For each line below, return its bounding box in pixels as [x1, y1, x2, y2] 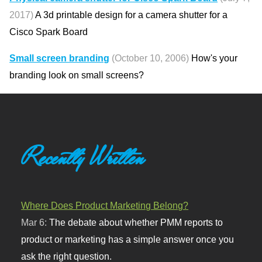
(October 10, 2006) [112, 53, 189, 64]
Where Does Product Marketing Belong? [21, 199, 189, 211]
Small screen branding [9, 53, 110, 64]
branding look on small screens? [9, 70, 144, 81]
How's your [189, 53, 238, 64]
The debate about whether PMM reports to [49, 216, 223, 227]
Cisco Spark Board [9, 26, 88, 37]
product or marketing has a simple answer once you [21, 233, 235, 244]
